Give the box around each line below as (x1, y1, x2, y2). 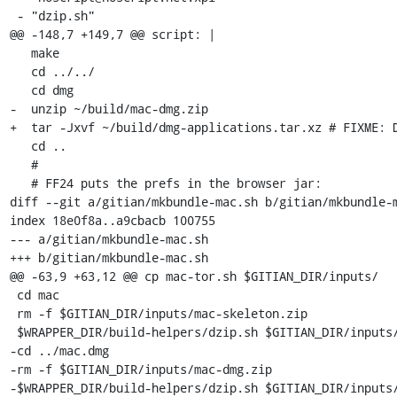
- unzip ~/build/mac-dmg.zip (9, 99, 208, 117)
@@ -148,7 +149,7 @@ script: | (9, 25, 215, 43)
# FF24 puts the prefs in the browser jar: (9, 174, 31, 191)
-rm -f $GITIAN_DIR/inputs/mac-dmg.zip (9, 360, 272, 378)
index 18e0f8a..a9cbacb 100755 (9, 211, 215, 229)
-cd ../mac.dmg (9, 341, 109, 359)
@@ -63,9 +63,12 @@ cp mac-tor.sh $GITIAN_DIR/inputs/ (9, 267, 378, 284)
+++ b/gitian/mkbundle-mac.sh (9, 248, 208, 266)
